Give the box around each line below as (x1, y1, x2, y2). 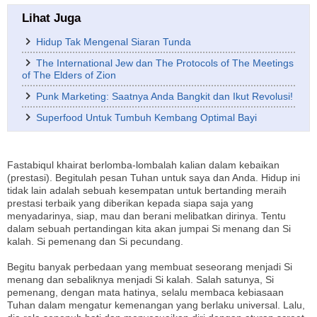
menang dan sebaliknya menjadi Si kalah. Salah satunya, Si (7, 273, 274, 285)
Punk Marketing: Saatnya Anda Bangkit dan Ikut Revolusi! (36, 90, 293, 102)
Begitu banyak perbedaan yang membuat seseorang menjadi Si (7, 260, 292, 272)
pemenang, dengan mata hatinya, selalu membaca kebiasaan (7, 286, 284, 298)
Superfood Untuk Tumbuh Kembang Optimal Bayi (36, 111, 257, 123)
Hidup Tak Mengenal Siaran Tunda (36, 35, 191, 47)
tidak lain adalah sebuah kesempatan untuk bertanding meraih (7, 184, 287, 196)
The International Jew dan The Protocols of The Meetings (36, 57, 294, 69)
